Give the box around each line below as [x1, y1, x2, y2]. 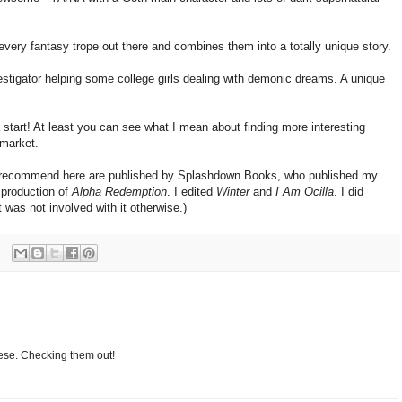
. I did [334, 185, 363, 199]
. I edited [167, 185, 216, 199]
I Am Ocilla [275, 185, 334, 199]
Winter [216, 185, 249, 199]
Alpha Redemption [72, 185, 167, 199]
